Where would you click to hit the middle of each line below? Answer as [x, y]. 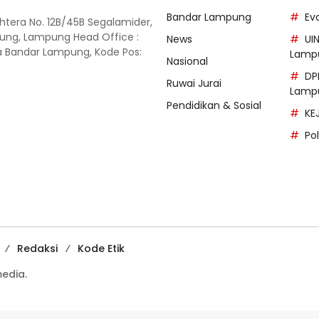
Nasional [187, 61]
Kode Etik [101, 249]
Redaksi [37, 249]
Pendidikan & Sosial [214, 105]
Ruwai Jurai [194, 83]
